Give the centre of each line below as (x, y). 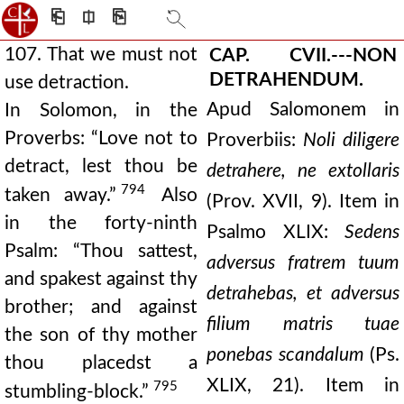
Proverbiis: (255, 140)
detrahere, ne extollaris (303, 171)
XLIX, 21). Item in (303, 386)
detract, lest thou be (101, 166)
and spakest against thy (101, 279)
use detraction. (67, 83)
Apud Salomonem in (303, 110)
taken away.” (60, 195)
